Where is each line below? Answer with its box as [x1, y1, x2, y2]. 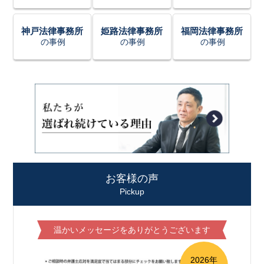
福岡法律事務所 [180, 26, 243, 37]
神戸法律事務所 [21, 26, 84, 37]
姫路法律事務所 [101, 26, 163, 37]
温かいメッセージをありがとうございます [54, 225, 210, 235]
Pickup [120, 186, 144, 196]
